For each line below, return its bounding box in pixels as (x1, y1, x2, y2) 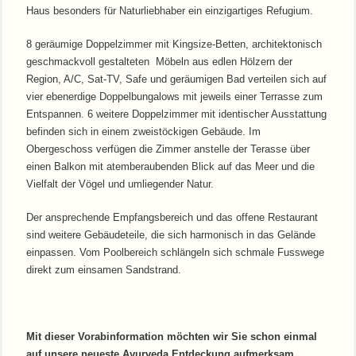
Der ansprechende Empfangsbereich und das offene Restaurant (26, 211, 318, 223)
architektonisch (252, 37, 322, 50)
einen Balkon (26, 160, 86, 172)
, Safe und (119, 72, 167, 85)
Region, (26, 72, 61, 85)
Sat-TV (87, 72, 119, 85)
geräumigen (167, 72, 223, 85)
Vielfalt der (26, 177, 75, 190)
